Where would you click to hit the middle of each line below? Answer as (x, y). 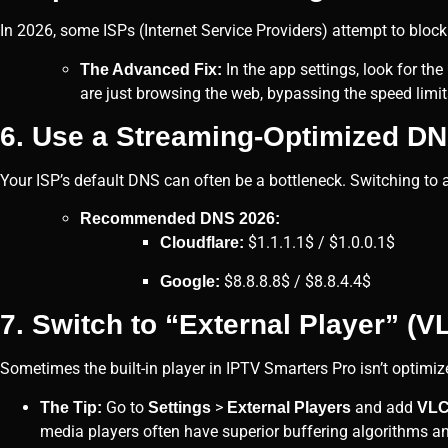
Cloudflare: (202, 243)
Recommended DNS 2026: (180, 219)
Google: (190, 281)
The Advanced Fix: (151, 69)
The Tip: (71, 407)
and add (384, 407)
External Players (289, 407)
